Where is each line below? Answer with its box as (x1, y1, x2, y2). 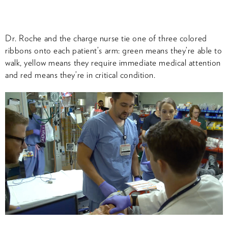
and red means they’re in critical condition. (5, 70, 156, 80)
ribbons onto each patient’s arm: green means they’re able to (5, 45, 222, 56)
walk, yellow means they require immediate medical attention (5, 58, 221, 68)
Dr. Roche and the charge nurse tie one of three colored (5, 33, 207, 44)
